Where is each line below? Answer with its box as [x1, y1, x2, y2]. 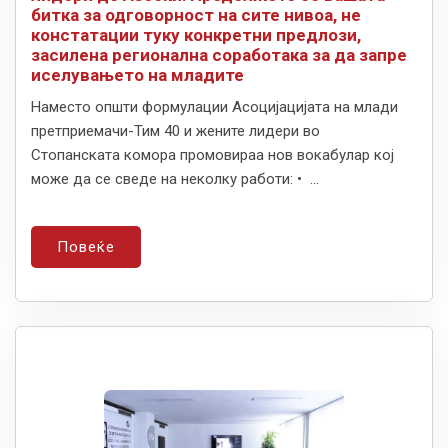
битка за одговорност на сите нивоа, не [31, 5, 361, 26]
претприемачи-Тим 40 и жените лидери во [31, 122, 320, 141]
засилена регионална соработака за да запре [31, 45, 407, 66]
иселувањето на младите [31, 65, 244, 86]
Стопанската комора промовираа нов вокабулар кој [31, 146, 394, 165]
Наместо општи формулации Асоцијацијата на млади [31, 98, 398, 117]
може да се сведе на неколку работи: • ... [31, 170, 319, 189]
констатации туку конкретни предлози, [31, 25, 361, 46]
